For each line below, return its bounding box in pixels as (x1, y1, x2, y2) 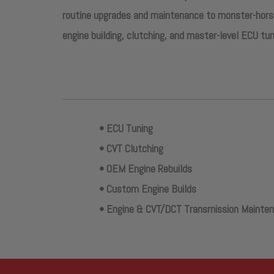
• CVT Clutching (99, 141, 163, 155)
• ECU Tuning (99, 120, 153, 135)
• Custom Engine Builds (99, 181, 196, 196)
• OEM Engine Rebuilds (99, 161, 192, 176)
